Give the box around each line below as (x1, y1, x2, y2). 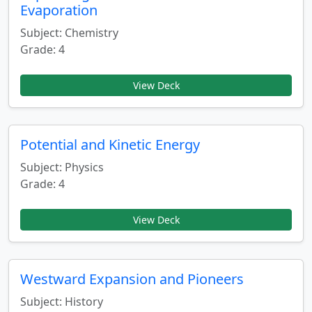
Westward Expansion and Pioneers (20, 270, 244, 288)
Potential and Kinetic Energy (20, 135, 200, 154)
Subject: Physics (20, 159, 104, 175)
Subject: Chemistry (20, 25, 118, 40)
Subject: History (20, 294, 103, 309)
